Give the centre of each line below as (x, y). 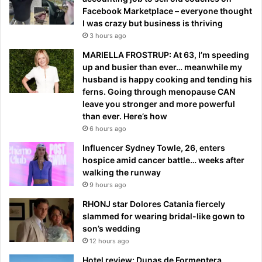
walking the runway (122, 172)
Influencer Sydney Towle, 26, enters (154, 147)
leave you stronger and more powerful (159, 104)
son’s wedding (111, 228)
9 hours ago (108, 185)
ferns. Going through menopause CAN (159, 91)
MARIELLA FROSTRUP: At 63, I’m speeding (166, 54)
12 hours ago (109, 241)
